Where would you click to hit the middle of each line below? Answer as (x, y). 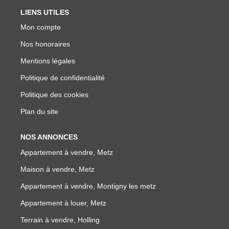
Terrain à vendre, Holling (60, 220)
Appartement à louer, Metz (63, 203)
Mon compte (41, 27)
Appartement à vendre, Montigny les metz (88, 186)
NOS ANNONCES (49, 137)
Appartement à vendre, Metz (67, 152)
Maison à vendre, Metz (58, 169)
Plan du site (39, 111)
